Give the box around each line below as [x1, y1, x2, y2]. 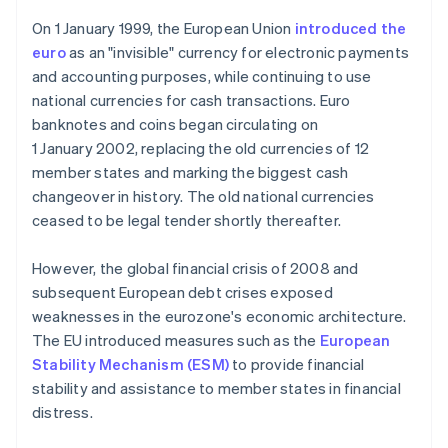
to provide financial [229, 354, 365, 375]
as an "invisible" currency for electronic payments [65, 42, 410, 63]
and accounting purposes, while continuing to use [32, 66, 372, 87]
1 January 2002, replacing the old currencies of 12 [32, 138, 370, 159]
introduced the [294, 18, 407, 39]
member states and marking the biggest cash [32, 162, 349, 183]
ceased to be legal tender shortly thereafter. [32, 210, 342, 231]
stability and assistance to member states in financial [32, 378, 401, 399]
